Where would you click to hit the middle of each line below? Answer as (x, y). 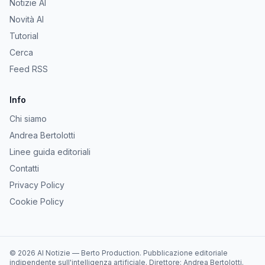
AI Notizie (54, 253)
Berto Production (110, 253)
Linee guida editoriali (50, 152)
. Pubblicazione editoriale (184, 253)
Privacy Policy (37, 185)
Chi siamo (28, 119)
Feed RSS (29, 69)
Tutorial (24, 36)
